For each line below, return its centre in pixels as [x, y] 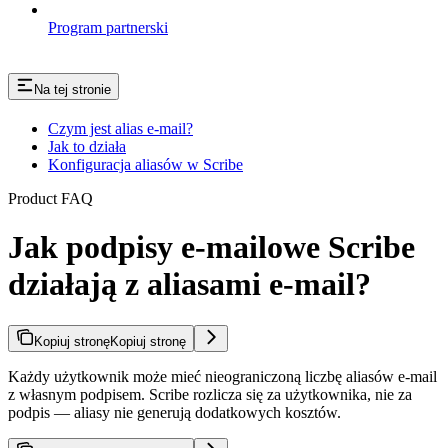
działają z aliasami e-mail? [189, 284]
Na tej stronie [72, 89]
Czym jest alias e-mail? [120, 128]
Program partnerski [108, 27]
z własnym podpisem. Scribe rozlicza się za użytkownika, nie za [210, 394]
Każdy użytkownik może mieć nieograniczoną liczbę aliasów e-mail [222, 376]
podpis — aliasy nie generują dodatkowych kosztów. [174, 412]
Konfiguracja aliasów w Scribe [145, 164]
